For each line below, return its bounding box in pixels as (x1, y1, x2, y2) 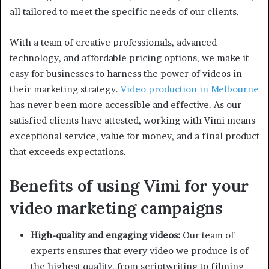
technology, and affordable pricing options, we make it (10, 52, 249, 64)
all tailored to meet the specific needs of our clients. (10, 6, 239, 18)
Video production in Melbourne (121, 83, 259, 95)
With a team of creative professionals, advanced (10, 37, 217, 49)
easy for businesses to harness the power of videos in (10, 68, 242, 80)
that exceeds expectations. (10, 146, 126, 158)
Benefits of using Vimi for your (10, 175, 249, 196)
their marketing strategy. (10, 83, 121, 95)
